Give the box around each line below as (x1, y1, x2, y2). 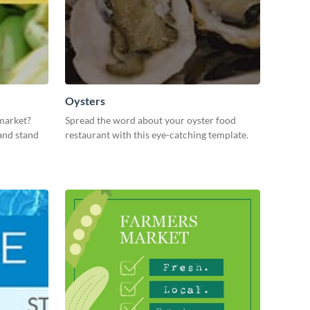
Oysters (65, 94, 105, 108)
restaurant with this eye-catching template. (65, 129, 248, 141)
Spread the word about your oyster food (65, 114, 236, 127)
